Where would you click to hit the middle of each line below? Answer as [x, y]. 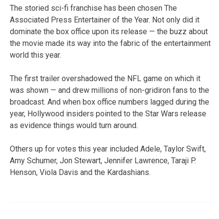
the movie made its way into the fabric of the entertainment [110, 43]
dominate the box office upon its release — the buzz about [109, 31]
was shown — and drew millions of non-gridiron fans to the [109, 90]
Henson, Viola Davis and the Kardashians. [80, 172]
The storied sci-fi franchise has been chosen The [93, 8]
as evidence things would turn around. [74, 125]
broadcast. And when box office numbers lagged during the [109, 102]
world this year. [35, 55]
